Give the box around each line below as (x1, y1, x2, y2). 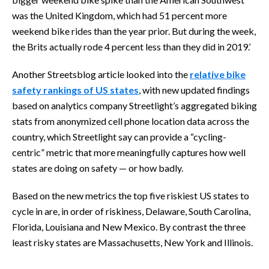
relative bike (190, 68, 246, 80)
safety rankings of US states (12, 83, 139, 95)
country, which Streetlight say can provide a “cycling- (12, 130, 226, 142)
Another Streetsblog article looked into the (12, 68, 190, 80)
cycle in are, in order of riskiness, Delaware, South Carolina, (12, 205, 250, 217)
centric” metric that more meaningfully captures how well (12, 146, 246, 158)
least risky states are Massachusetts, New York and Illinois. (12, 236, 253, 248)
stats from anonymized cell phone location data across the (12, 115, 249, 127)
